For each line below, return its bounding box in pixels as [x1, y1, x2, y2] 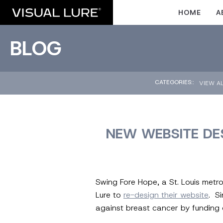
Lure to [96, 190, 123, 200]
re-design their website [123, 190, 209, 200]
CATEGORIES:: [155, 78, 194, 86]
